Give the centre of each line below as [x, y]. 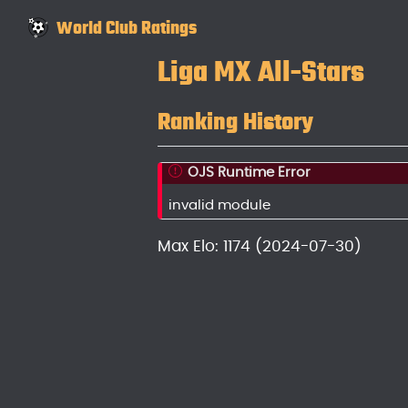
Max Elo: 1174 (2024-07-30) [259, 247]
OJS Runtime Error [249, 172]
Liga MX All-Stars [260, 72]
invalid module [220, 206]
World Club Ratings [126, 27]
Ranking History [235, 122]
